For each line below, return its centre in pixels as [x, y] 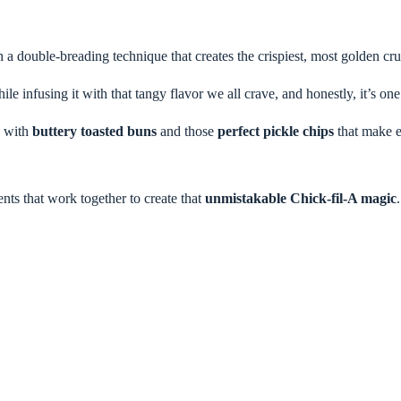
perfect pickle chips [276, 131]
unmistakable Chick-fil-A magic [301, 198]
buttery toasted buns [94, 131]
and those [187, 131]
